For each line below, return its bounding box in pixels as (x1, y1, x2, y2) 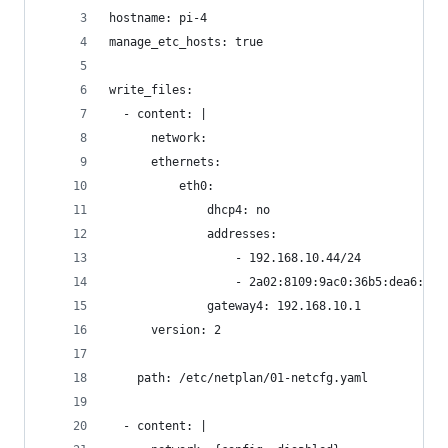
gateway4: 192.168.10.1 (109, 299, 361, 313)
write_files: (109, 83, 193, 97)
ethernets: (109, 155, 221, 169)
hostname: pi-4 (109, 11, 207, 25)
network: (109, 131, 207, 145)
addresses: (109, 227, 277, 241)
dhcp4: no (109, 203, 270, 217)
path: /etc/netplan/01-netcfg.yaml (109, 371, 368, 385)
